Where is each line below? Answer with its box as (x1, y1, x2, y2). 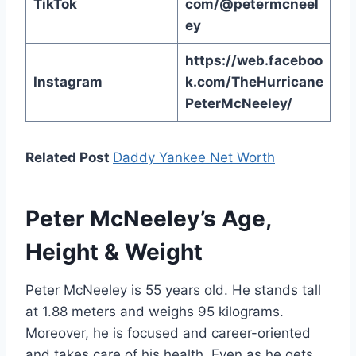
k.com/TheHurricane (184, 74, 323, 91)
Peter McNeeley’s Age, (25, 205, 271, 233)
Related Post (25, 149, 113, 166)
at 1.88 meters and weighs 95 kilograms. (25, 304, 284, 320)
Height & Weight (25, 238, 203, 266)
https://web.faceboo (184, 52, 323, 69)
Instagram (33, 74, 103, 91)
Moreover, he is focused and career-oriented (25, 325, 311, 342)
